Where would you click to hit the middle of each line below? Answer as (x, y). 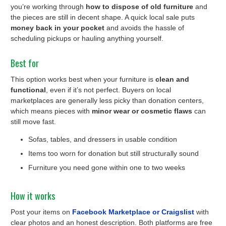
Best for (25, 63)
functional (28, 90)
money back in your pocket (58, 28)
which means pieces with (51, 111)
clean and (172, 79)
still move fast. (33, 122)
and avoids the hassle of (144, 28)
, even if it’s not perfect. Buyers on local (108, 90)
